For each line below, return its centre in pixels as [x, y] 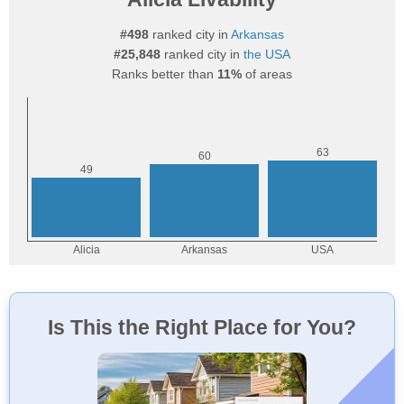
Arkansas [257, 34]
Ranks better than [165, 74]
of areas [267, 74]
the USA [267, 54]
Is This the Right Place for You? [202, 327]
